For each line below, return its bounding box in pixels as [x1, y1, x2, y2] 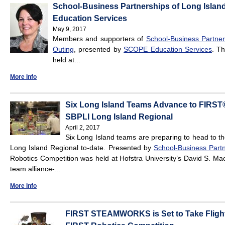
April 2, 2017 [65, 124, 100, 132]
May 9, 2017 [53, 26, 86, 33]
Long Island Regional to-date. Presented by [10, 144, 154, 152]
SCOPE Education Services [124, 45, 212, 54]
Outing [53, 45, 74, 54]
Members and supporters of [53, 35, 146, 43]
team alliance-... [10, 165, 61, 173]
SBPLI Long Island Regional [65, 113, 173, 122]
